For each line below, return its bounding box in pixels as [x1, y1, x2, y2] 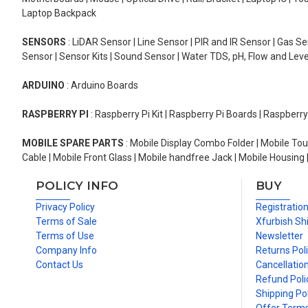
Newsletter [256, 230, 303, 241]
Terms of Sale [36, 216, 97, 227]
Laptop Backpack [22, 8, 96, 19]
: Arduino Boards [65, 80, 138, 91]
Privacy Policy [36, 201, 95, 212]
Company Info [36, 245, 97, 256]
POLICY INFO [36, 179, 118, 192]
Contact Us [36, 259, 83, 270]
